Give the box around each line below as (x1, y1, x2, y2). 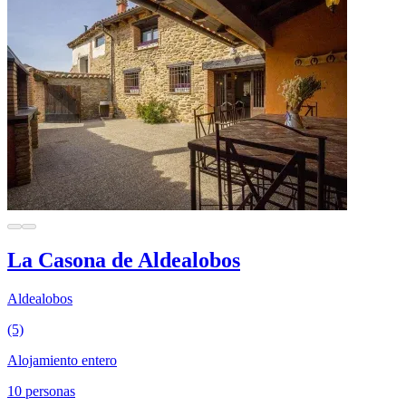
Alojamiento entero (7, 353, 117, 369)
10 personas (7, 383, 75, 400)
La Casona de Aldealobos (7, 248, 240, 273)
